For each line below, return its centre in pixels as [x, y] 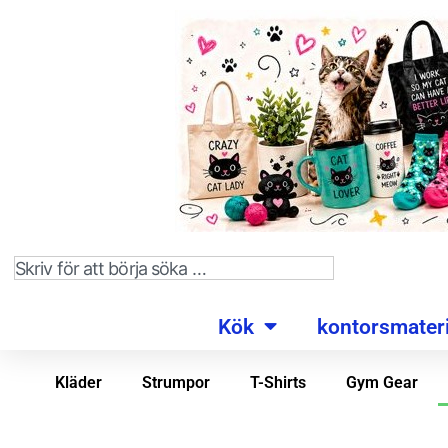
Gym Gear [381, 382]
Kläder [78, 382]
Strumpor [175, 382]
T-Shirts [277, 382]
